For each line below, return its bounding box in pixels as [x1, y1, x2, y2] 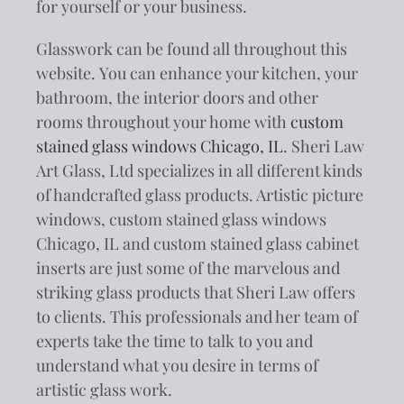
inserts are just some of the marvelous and [36, 256, 340, 279]
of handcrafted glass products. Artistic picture [36, 183, 363, 206]
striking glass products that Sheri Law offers [36, 280, 355, 303]
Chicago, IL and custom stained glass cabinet [36, 232, 359, 254]
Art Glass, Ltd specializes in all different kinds [36, 159, 363, 181]
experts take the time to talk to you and [36, 329, 313, 352]
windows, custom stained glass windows [36, 207, 326, 230]
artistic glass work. [36, 378, 172, 400]
